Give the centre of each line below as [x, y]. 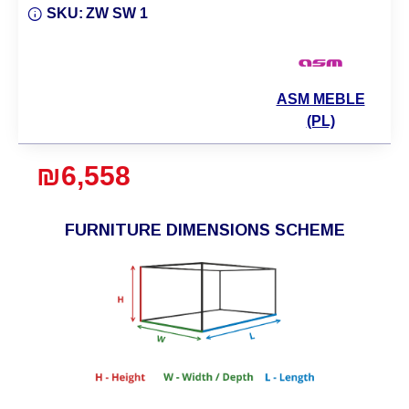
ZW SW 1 [117, 13]
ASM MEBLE [320, 99]
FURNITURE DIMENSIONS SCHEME [204, 230]
